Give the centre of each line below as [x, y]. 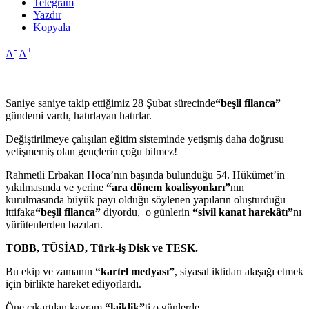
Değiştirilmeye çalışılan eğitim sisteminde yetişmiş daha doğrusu [145, 139]
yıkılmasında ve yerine [56, 188]
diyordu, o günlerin [147, 212]
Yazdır [47, 15]
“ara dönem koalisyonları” [168, 188]
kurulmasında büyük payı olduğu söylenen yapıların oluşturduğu [146, 200]
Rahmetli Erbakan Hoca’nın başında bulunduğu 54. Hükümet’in [145, 175]
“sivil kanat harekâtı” [243, 212]
